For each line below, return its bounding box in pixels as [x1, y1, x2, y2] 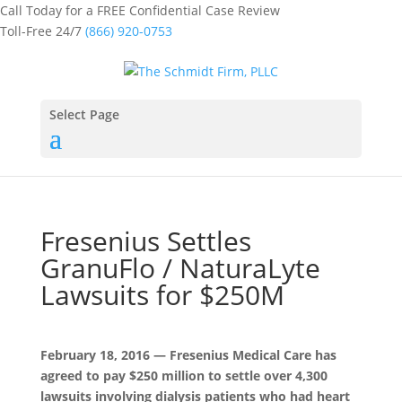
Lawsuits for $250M [39, 275, 284, 313]
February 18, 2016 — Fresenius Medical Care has [39, 345, 336, 363]
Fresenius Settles [39, 222, 251, 259]
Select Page [48, 105, 119, 123]
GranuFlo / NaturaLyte [39, 249, 320, 286]
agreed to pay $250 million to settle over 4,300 [39, 366, 328, 384]
